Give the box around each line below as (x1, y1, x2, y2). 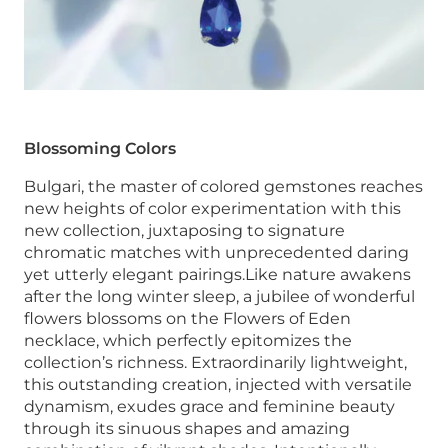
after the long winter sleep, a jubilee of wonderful (24, 286, 415, 306)
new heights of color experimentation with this (24, 198, 401, 218)
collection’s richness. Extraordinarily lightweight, (24, 352, 407, 372)
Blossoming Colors (24, 138, 176, 158)
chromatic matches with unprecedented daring (24, 242, 409, 262)
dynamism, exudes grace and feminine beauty (24, 396, 395, 416)
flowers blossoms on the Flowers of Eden (24, 308, 351, 328)
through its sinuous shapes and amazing (24, 418, 350, 438)
